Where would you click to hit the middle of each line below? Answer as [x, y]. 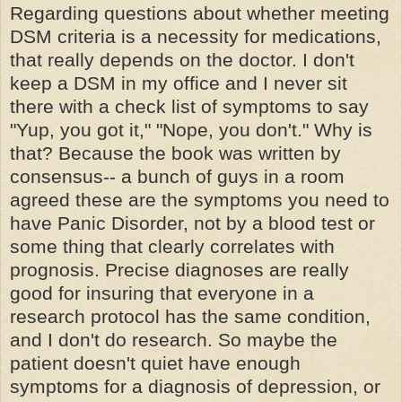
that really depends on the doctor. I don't [182, 60]
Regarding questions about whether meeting [200, 13]
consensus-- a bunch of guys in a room [177, 177]
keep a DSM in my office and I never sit [179, 83]
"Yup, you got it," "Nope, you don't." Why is [191, 130]
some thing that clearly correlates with [172, 247]
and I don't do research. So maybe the [174, 340]
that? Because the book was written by [175, 153]
